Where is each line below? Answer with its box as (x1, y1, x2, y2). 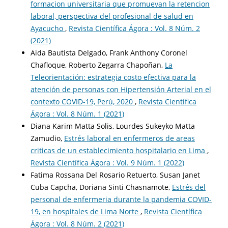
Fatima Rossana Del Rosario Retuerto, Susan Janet (30, 170, 200, 180)
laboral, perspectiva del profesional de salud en (30, 11, 193, 21)
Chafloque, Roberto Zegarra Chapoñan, (30, 60, 165, 70)
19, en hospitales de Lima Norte (30, 207, 140, 217)
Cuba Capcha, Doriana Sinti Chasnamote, (30, 182, 172, 192)
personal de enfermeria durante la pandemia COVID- (30, 194, 212, 205)
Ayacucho (30, 23, 65, 34)
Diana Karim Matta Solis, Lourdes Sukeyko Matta (30, 121, 195, 131)
